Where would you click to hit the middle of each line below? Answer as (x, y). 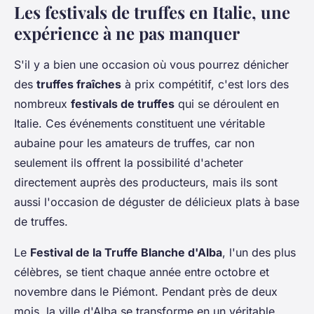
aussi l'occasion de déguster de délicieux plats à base (157, 202)
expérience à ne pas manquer (127, 33)
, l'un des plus (259, 253)
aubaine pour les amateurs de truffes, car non (134, 143)
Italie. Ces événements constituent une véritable (139, 124)
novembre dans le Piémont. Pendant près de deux (146, 292)
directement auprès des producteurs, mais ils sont (146, 183)
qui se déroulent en (227, 104)
